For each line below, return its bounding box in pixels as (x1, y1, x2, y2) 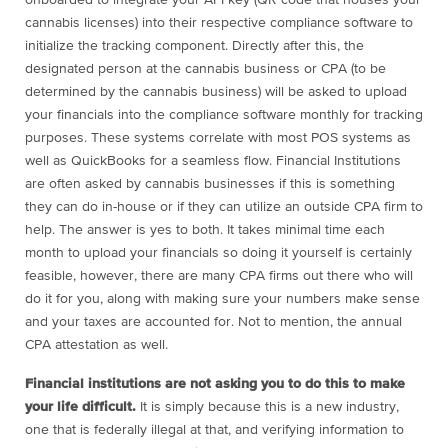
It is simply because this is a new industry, (136, 400, 399, 415)
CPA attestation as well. (25, 338, 172, 353)
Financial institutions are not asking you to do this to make (25, 377, 405, 392)
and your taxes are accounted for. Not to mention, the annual (25, 315, 402, 330)
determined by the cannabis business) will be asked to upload (25, 85, 407, 100)
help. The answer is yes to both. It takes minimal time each (25, 223, 385, 238)
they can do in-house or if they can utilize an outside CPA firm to (25, 200, 423, 215)
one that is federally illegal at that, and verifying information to (25, 423, 404, 438)
